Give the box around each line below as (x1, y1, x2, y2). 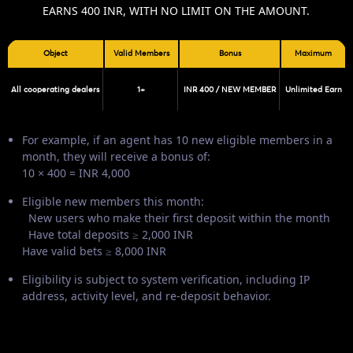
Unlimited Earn (284, 85, 342, 94)
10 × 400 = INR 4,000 (22, 165, 130, 180)
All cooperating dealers (11, 85, 99, 94)
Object (43, 49, 68, 58)
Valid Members (113, 49, 169, 58)
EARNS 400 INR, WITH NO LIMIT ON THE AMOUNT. (43, 2, 310, 18)
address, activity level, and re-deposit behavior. (22, 288, 271, 303)
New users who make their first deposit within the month (22, 210, 330, 225)
